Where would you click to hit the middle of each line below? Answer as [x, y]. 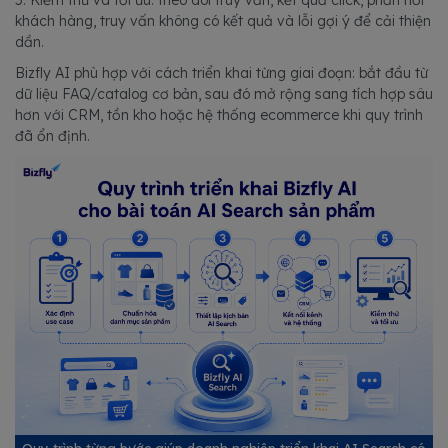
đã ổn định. [52, 135]
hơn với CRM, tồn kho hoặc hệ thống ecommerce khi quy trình [219, 114]
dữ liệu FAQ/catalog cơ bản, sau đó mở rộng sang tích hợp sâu [224, 93]
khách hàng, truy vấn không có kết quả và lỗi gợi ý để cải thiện [223, 20]
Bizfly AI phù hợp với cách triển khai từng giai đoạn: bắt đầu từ [221, 72]
